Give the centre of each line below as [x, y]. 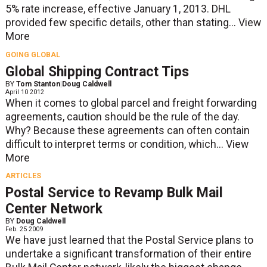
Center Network [54, 209]
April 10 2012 [24, 92]
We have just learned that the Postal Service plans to [129, 240]
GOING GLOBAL [32, 55]
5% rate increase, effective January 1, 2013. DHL [118, 9]
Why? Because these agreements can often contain [127, 130]
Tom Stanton [38, 84]
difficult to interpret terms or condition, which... [115, 144]
